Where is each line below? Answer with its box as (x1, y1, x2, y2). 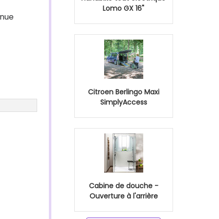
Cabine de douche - (88, 181, 158, 191)
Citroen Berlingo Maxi (88, 87, 159, 97)
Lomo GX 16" (103, 3, 144, 13)
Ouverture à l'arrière (89, 191, 158, 201)
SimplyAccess (100, 97, 147, 107)
